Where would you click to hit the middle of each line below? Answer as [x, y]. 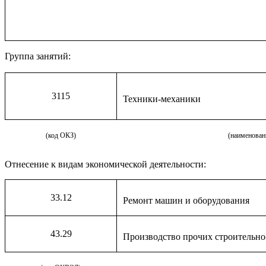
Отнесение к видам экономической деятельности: [105, 164]
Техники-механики [162, 99]
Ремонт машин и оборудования [186, 200]
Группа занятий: [38, 56]
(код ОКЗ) [61, 135]
